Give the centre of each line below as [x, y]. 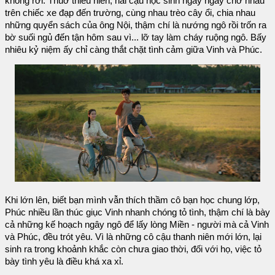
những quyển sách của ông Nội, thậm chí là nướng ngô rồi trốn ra [136, 25]
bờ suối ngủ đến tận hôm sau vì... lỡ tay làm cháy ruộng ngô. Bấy [136, 37]
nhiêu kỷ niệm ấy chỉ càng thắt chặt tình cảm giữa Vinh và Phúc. [134, 49]
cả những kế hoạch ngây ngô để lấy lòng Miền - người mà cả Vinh [137, 224]
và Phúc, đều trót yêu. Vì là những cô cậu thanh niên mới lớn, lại [133, 237]
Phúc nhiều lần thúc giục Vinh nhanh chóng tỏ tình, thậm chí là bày [137, 212]
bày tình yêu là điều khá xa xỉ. [64, 261]
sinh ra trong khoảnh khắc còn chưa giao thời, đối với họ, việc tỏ [133, 249]
